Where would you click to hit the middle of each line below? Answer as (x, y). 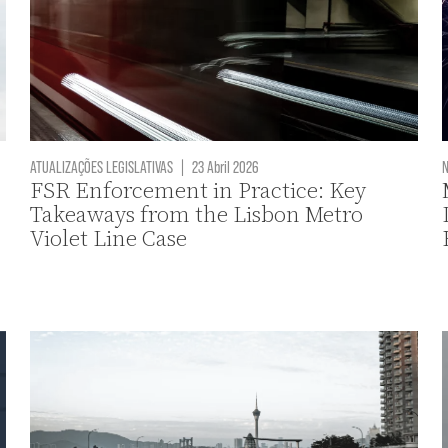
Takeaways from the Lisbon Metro (197, 214)
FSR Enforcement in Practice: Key (198, 190)
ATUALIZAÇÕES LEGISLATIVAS (102, 165)
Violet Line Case (109, 238)
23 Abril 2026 (224, 165)
